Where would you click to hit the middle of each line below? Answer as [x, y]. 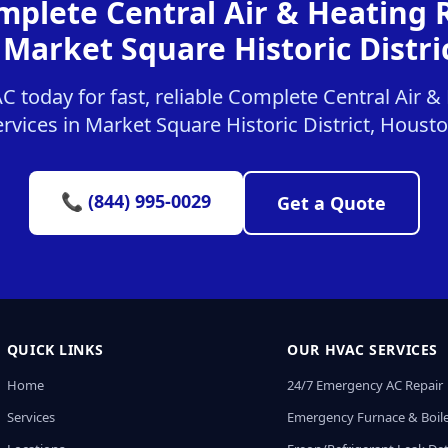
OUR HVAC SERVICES [362, 349]
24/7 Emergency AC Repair [365, 385]
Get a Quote [331, 203]
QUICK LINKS [55, 349]
